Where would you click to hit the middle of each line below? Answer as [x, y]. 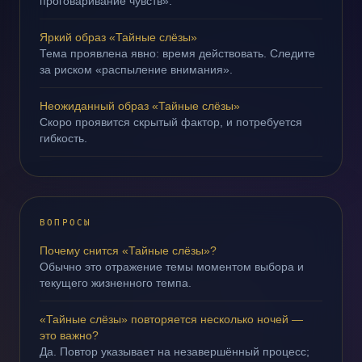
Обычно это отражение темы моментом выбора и [172, 267]
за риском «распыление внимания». [136, 69]
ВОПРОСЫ [66, 223]
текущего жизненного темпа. [116, 283]
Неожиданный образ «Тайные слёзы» [140, 106]
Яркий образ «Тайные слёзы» [118, 37]
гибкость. [63, 138]
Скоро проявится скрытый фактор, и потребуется [171, 122]
